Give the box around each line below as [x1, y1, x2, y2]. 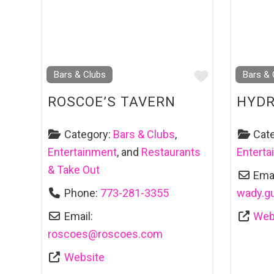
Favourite [207, 67, 266, 84]
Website [64, 250, 105, 264]
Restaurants [141, 145, 201, 158]
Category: [64, 127, 113, 141]
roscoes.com [98, 227, 163, 240]
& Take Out [48, 163, 100, 176]
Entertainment [48, 145, 117, 158]
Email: [64, 209, 93, 223]
